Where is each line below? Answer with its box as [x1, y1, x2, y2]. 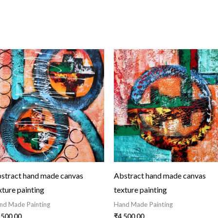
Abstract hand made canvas [114, 170, 206, 180]
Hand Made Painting [114, 200, 173, 208]
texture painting [114, 184, 167, 194]
